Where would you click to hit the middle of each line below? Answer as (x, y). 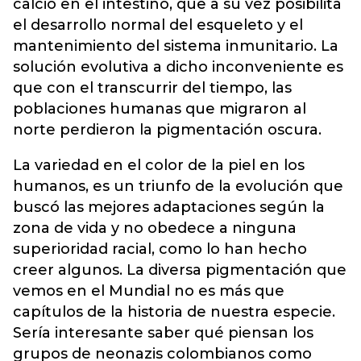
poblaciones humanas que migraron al (160, 109)
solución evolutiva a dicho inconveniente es (178, 67)
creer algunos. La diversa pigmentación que (180, 270)
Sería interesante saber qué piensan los (163, 333)
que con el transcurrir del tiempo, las (152, 88)
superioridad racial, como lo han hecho (160, 249)
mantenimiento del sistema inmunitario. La (176, 46)
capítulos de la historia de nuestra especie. (174, 312)
